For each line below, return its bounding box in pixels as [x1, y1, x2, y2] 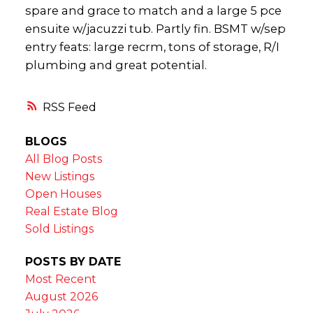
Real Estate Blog [24, 205, 118, 219]
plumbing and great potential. [24, 57, 207, 72]
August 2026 [24, 290, 98, 304]
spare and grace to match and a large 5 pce [24, 3, 282, 17]
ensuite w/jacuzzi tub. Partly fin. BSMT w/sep [24, 21, 286, 36]
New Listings [24, 170, 94, 184]
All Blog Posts [24, 152, 102, 166]
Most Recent [24, 272, 96, 286]
